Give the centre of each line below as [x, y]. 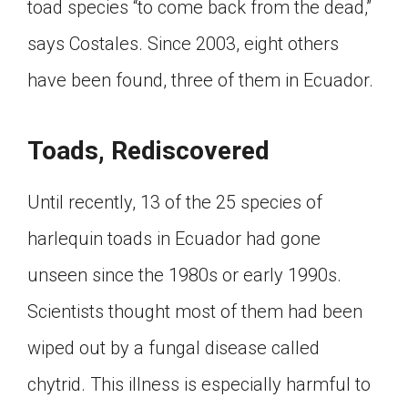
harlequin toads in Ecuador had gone [174, 239]
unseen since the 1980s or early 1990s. [184, 275]
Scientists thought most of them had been [195, 311]
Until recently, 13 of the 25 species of [175, 202]
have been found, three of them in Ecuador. [200, 80]
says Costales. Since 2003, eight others [183, 44]
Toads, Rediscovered [148, 151]
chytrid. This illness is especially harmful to [199, 384]
